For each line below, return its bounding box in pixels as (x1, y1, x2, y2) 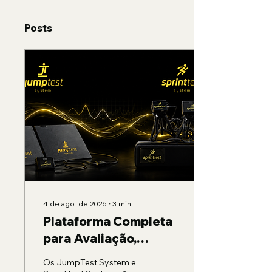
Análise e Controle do (43, 248, 175, 263)
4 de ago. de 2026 (43, 199, 107, 208)
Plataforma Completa (43, 214, 172, 229)
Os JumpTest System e (43, 257, 136, 268)
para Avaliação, (43, 231, 137, 246)
